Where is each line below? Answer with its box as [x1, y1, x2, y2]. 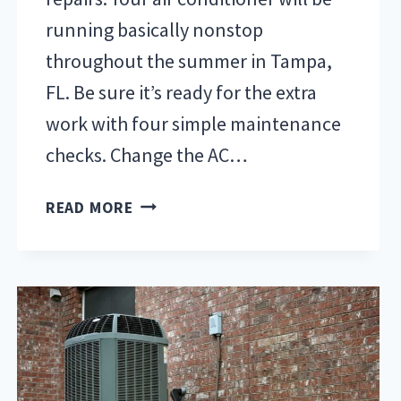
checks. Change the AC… [45, 141, 248, 167]
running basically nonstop [45, 16, 263, 42]
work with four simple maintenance [45, 110, 341, 136]
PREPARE [132, 267, 200, 287]
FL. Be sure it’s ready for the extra [45, 79, 317, 105]
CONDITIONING [132, 317, 245, 337]
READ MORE [45, 197, 133, 218]
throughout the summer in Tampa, [45, 47, 332, 73]
